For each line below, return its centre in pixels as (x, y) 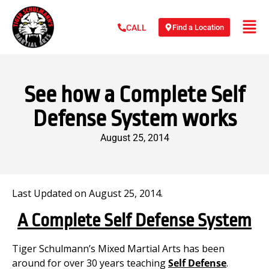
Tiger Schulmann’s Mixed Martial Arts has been (118, 249)
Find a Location (198, 27)
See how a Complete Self (134, 95)
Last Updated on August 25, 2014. (87, 193)
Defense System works (134, 119)
